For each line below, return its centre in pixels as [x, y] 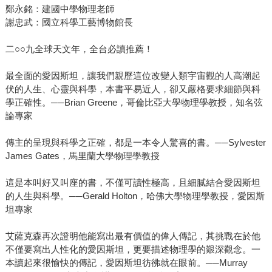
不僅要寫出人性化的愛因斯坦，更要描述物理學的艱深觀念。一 [133, 250]
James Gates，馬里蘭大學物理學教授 [82, 156]
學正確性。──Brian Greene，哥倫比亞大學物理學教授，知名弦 [134, 103]
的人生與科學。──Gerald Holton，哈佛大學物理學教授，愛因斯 [135, 196]
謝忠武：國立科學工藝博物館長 [69, 22]
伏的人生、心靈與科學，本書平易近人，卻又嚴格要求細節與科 [133, 89]
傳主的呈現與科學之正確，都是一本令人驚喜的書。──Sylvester [135, 143]
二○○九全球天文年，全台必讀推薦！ [79, 49]
